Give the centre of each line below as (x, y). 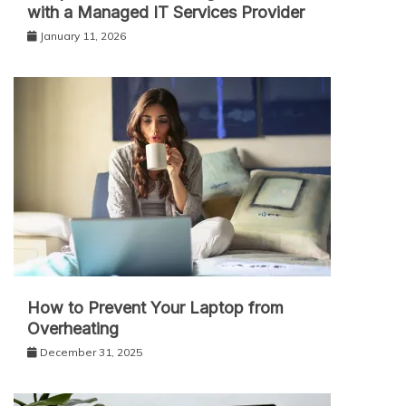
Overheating (73, 328)
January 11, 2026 (83, 35)
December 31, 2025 (91, 352)
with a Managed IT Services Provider (166, 12)
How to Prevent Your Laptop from (155, 307)
